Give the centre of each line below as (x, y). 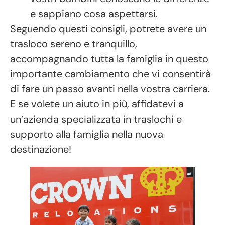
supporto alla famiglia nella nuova (87, 134)
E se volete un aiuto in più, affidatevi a (97, 104)
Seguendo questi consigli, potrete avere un (108, 28)
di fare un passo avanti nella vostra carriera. (110, 89)
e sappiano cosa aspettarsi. (94, 13)
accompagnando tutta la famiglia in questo (109, 59)
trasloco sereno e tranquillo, (74, 43)
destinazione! (42, 149)
